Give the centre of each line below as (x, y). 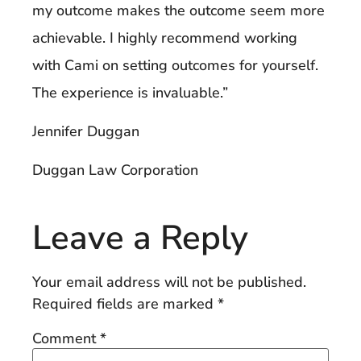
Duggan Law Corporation (115, 170)
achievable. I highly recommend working (165, 37)
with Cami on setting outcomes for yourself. (175, 65)
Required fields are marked (125, 303)
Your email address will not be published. (169, 282)
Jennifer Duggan (86, 131)
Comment (66, 338)
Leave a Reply (140, 238)
